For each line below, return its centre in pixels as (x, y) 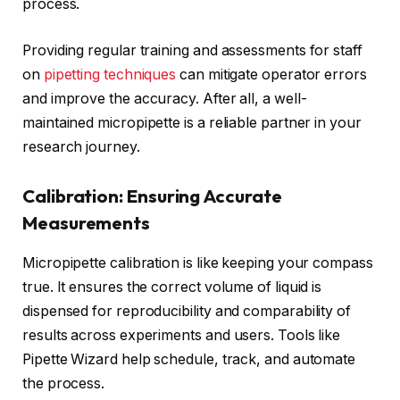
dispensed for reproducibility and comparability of (187, 311)
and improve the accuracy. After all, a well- (165, 98)
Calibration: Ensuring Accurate (152, 196)
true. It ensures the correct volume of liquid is (172, 287)
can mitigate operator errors (271, 74)
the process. (64, 383)
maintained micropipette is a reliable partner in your (192, 122)
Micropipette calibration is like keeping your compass (198, 262)
